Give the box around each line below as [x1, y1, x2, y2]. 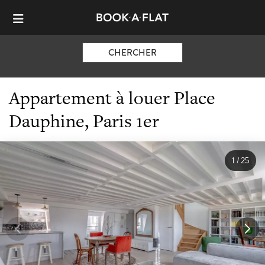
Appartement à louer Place [9, 85, 215, 110]
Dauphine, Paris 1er [9, 108, 159, 133]
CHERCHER [108, 46, 157, 59]
